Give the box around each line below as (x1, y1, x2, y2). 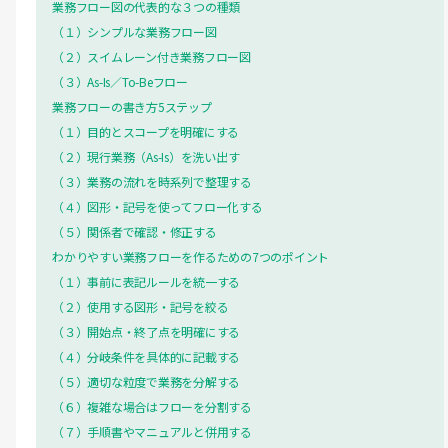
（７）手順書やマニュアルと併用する (52, 422, 252, 440)
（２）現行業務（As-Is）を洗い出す (52, 147, 240, 165)
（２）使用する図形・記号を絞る (52, 297, 229, 315)
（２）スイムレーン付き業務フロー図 (52, 47, 251, 65)
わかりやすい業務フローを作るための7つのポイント (52, 247, 330, 265)
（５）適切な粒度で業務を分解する (52, 372, 241, 390)
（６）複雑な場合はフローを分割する (52, 397, 252, 415)
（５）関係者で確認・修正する (52, 222, 217, 240)
